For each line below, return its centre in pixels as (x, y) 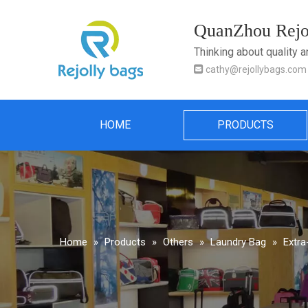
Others (178, 242)
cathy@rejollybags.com (256, 69)
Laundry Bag (238, 242)
